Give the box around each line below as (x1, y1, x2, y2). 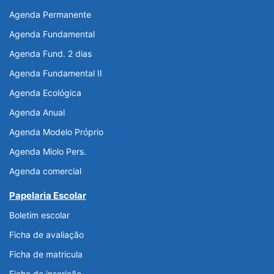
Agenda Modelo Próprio (9, 127, 103, 138)
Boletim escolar (9, 210, 70, 221)
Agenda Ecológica (9, 87, 81, 98)
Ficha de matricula (9, 249, 83, 260)
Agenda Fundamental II (9, 68, 102, 79)
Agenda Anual (9, 107, 65, 118)
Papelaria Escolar (9, 190, 86, 202)
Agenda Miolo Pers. (9, 146, 86, 157)
